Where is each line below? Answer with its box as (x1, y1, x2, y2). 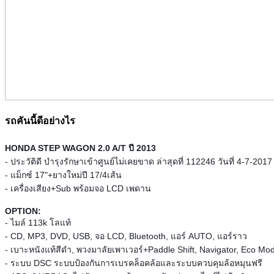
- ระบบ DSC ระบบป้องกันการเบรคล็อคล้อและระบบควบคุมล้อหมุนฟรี (5, 258, 262, 268)
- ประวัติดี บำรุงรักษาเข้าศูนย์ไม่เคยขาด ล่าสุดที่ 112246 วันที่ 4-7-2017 (5, 157, 272, 167)
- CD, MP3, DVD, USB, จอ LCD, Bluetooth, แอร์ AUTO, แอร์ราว (5, 231, 247, 242)
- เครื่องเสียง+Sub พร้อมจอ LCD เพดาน (5, 183, 151, 194)
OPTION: (5, 206, 43, 217)
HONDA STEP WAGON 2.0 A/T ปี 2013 (5, 143, 156, 154)
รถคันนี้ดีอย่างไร (5, 116, 75, 127)
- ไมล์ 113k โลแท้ (5, 218, 71, 228)
